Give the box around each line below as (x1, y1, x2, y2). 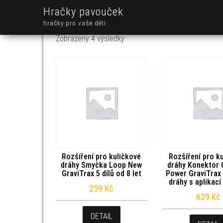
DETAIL (90, 211, 112, 221)
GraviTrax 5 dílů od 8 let (61, 168, 141, 178)
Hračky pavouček (43, 5, 123, 18)
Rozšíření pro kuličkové (62, 151, 141, 161)
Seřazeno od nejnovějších (124, 33, 206, 43)
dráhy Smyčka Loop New (61, 160, 142, 170)
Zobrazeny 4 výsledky (56, 34, 124, 43)
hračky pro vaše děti (43, 19, 106, 27)
